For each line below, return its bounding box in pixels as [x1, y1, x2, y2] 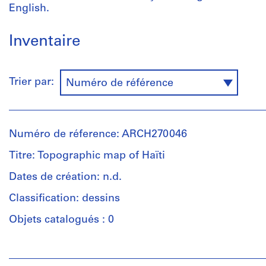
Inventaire [9, 34, 80, 50]
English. [9, 3, 49, 14]
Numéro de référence [66, 78, 173, 89]
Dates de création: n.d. [9, 172, 122, 183]
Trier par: [9, 77, 60, 88]
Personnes [8, 244, 61, 255]
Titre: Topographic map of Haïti [9, 150, 165, 161]
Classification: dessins [9, 193, 120, 204]
